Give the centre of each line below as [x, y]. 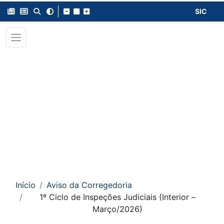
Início [25, 185]
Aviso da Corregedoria [89, 185]
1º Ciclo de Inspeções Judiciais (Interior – [117, 197]
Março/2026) [117, 209]
